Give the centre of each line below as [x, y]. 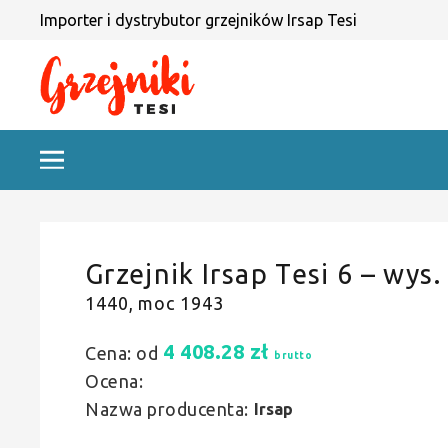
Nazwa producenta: [167, 409]
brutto [293, 355]
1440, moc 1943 [154, 303]
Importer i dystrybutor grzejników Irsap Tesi [198, 20]
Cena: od [121, 353]
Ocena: [114, 381]
